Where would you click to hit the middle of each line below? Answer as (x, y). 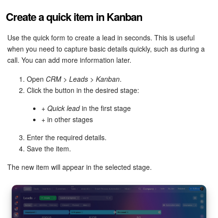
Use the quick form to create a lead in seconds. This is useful (101, 37)
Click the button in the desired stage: (83, 90)
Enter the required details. (67, 137)
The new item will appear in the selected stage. (80, 167)
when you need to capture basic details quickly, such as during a (106, 48)
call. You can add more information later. (69, 60)
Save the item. (49, 148)
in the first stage (105, 108)
